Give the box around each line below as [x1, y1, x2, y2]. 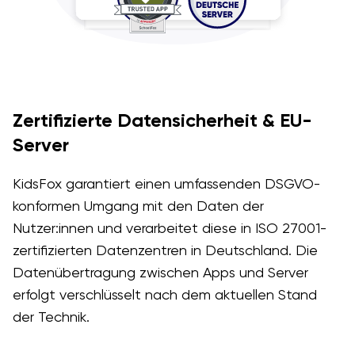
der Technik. [12, 308, 90, 326]
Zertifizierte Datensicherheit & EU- [12, 109, 312, 132]
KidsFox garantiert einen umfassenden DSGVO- [12, 175, 320, 193]
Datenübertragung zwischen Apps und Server [12, 264, 308, 281]
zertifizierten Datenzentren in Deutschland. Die [12, 242, 318, 259]
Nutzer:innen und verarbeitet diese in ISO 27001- [12, 219, 326, 237]
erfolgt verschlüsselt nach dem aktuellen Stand [12, 286, 317, 303]
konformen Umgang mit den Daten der [12, 197, 264, 215]
